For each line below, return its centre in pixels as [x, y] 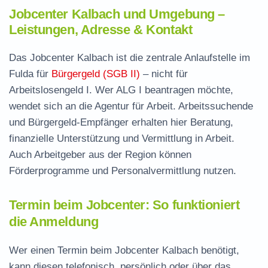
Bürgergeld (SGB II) [96, 74]
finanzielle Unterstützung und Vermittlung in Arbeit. [122, 138]
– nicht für [164, 74]
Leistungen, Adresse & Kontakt [101, 30]
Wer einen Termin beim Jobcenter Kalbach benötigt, [124, 250]
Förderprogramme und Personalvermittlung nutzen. [123, 171]
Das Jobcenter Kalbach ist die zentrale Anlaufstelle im [130, 58]
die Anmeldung [54, 222]
